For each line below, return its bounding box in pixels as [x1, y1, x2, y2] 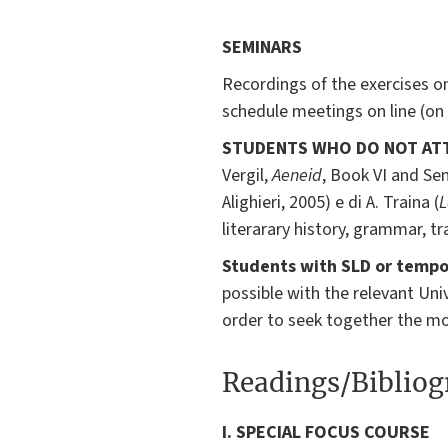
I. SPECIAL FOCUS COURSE [222, 420, 430, 446]
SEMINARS [222, 35, 302, 61]
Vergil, [222, 163, 272, 189]
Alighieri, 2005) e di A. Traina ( [222, 190, 439, 216]
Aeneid [272, 163, 322, 189]
